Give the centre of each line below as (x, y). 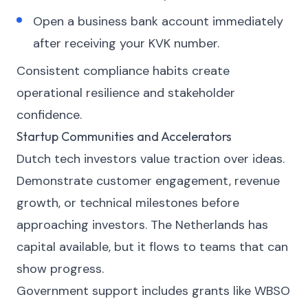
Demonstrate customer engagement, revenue (148, 181)
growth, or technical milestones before (128, 203)
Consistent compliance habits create (123, 71)
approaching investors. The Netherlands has (142, 225)
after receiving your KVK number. (126, 43)
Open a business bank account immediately (158, 21)
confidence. (49, 115)
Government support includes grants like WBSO (153, 291)
